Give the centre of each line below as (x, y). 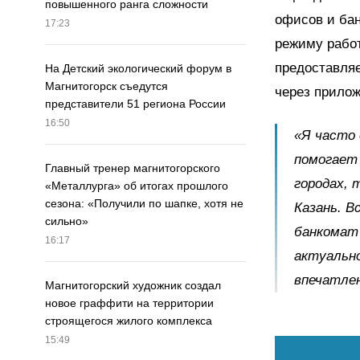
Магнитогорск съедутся (106, 86)
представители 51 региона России (135, 104)
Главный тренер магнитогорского (133, 168)
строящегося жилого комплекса (129, 321)
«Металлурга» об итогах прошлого (137, 186)
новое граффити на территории (129, 303)
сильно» (67, 221)
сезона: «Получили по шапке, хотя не (144, 204)
